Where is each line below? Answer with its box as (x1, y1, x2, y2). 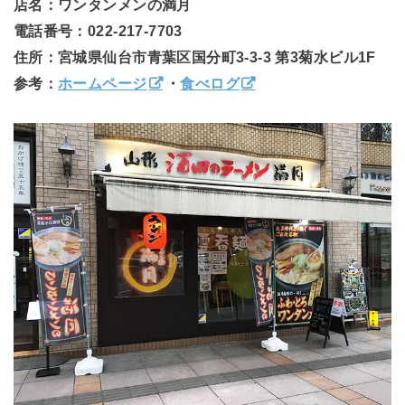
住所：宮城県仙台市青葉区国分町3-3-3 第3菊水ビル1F (13, 48, 376, 65)
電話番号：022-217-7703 (13, 22, 183, 39)
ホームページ (58, 74, 147, 91)
